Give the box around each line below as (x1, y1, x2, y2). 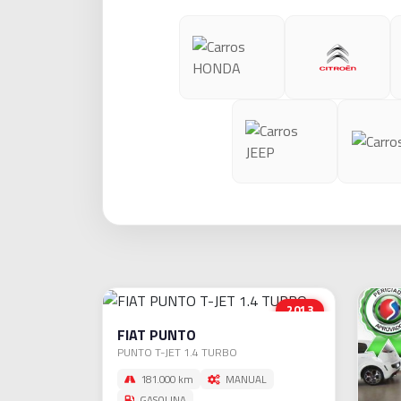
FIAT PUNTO (117, 323, 196, 346)
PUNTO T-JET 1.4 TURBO (117, 343, 237, 361)
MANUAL (223, 371, 267, 387)
